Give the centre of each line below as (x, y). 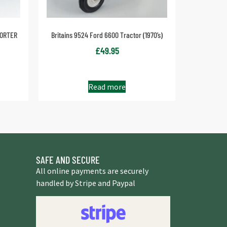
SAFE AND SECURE (68, 159)
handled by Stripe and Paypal (86, 183)
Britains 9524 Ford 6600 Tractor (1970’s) (107, 35)
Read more (107, 86)
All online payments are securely (92, 171)
